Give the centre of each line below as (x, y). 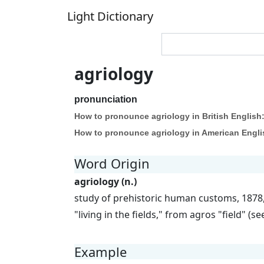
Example (100, 252)
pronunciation (106, 99)
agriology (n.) (105, 181)
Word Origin (112, 163)
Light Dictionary (110, 16)
